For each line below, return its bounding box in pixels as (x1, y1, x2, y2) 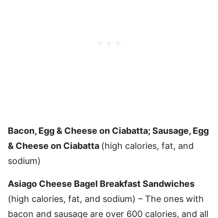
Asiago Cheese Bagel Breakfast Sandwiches (8, 178, 195, 189)
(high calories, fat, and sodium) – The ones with (8, 193, 204, 204)
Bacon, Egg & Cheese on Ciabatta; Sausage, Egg (8, 125, 209, 136)
